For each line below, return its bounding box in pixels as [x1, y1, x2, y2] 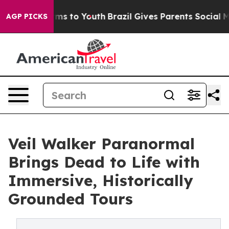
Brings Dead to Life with [8, 152, 200, 172]
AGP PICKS [6, 12, 48, 21]
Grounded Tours [8, 189, 133, 209]
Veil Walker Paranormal [8, 134, 195, 153]
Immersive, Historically [8, 171, 193, 190]
